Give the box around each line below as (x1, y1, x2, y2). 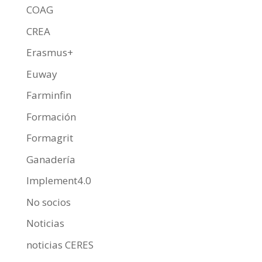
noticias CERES (26, 237, 94, 251)
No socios (26, 195, 71, 209)
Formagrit (26, 131, 73, 145)
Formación (26, 109, 76, 123)
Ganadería (26, 152, 75, 166)
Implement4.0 (26, 174, 91, 188)
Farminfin (26, 88, 71, 102)
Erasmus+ (26, 46, 73, 60)
